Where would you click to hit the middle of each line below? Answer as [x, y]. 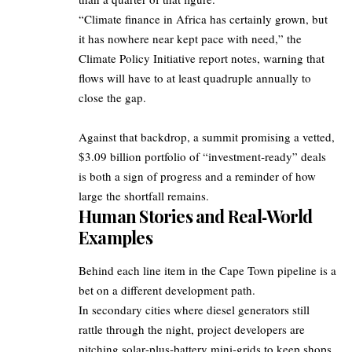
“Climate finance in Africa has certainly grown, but [203, 19]
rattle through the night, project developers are [192, 330]
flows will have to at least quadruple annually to [195, 78]
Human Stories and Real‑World [196, 216]
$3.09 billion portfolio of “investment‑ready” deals [202, 157]
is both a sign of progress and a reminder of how [197, 176]
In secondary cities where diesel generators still [194, 310]
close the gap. [112, 98]
